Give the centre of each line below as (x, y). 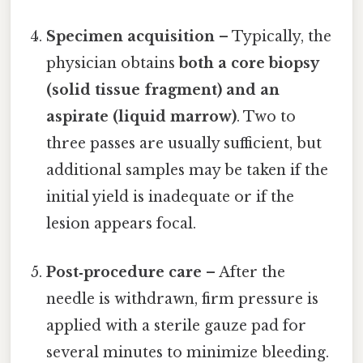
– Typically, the (273, 37)
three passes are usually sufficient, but (184, 144)
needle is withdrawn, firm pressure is (183, 299)
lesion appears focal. (122, 224)
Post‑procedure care (124, 272)
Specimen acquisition (131, 37)
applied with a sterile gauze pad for (177, 325)
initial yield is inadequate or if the (171, 197)
